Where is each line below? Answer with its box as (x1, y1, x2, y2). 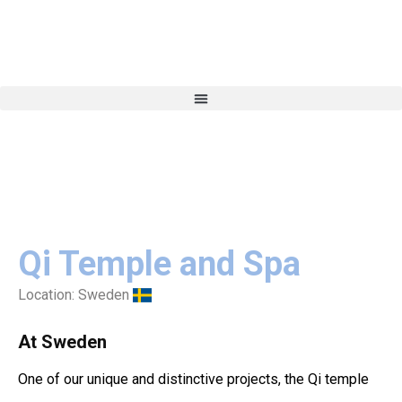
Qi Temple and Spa (18, 244, 301, 284)
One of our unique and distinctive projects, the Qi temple (18, 371, 369, 388)
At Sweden (18, 331, 107, 353)
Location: (18, 286, 78, 303)
